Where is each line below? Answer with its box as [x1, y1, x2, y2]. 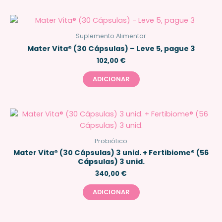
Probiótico [95, 136, 127, 145]
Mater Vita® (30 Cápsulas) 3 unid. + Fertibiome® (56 [13, 147, 209, 158]
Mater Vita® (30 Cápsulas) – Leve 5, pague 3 [27, 44, 195, 54]
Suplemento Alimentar [76, 31, 146, 40]
